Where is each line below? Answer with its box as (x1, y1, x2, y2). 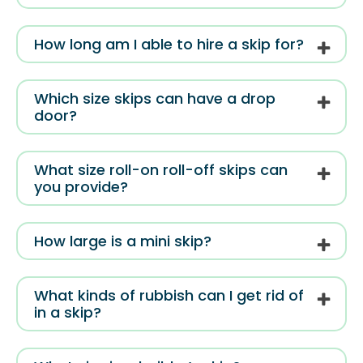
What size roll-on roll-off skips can (34, 160, 288, 181)
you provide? (34, 177, 128, 198)
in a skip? (34, 302, 101, 323)
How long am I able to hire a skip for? (34, 34, 304, 55)
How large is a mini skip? (34, 231, 211, 252)
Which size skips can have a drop (34, 88, 275, 109)
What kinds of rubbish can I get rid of (34, 285, 304, 306)
